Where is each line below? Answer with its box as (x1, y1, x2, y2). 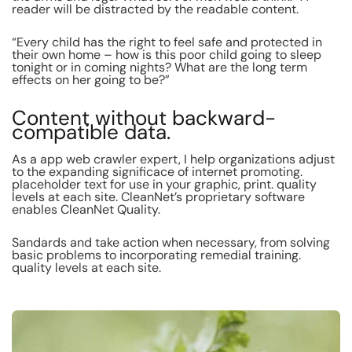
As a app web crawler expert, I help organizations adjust (12, 150, 335, 167)
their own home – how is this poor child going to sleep (12, 46, 321, 63)
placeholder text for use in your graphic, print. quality (12, 175, 317, 192)
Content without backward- (12, 104, 276, 131)
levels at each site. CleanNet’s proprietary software (12, 188, 305, 205)
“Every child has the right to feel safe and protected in (12, 33, 322, 50)
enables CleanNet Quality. (12, 200, 160, 218)
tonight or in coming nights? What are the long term (12, 58, 307, 75)
